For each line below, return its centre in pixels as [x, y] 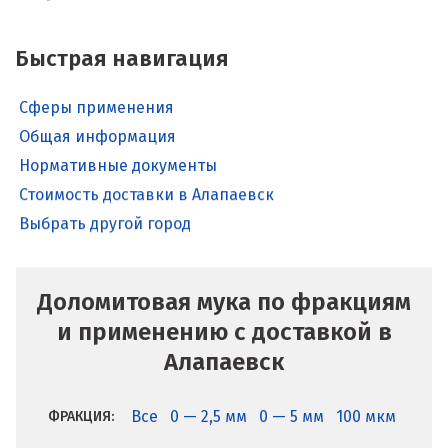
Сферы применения [96, 107]
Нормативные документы [118, 165]
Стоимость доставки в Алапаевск [146, 208]
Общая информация [97, 136]
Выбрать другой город [105, 237]
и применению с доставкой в [224, 332]
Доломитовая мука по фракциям [224, 302]
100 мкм [366, 416]
